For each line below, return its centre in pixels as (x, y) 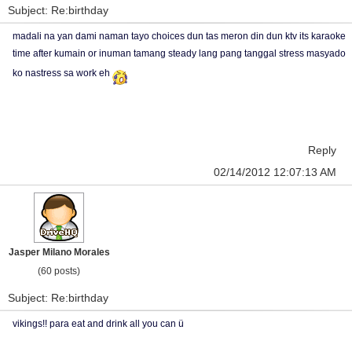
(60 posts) (59, 271)
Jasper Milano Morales (59, 252)
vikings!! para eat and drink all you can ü (98, 324)
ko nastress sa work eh (62, 73)
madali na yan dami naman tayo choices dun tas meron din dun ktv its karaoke (179, 36)
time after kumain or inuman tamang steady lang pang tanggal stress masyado (179, 53)
